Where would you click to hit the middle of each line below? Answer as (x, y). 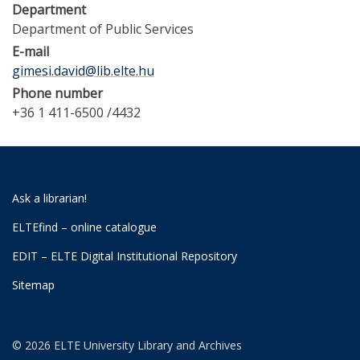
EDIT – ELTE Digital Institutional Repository (125, 256)
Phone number (57, 93)
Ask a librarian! (49, 198)
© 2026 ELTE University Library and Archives (127, 345)
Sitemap (33, 285)
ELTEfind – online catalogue (84, 227)
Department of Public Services (103, 29)
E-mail (31, 51)
